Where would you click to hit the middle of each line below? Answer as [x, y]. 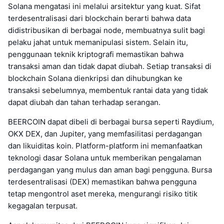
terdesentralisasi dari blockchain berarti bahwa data [99, 18]
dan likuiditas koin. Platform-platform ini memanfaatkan [105, 145]
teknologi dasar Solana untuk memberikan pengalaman [105, 157]
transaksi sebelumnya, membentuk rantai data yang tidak [108, 90]
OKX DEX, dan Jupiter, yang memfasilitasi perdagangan [105, 133]
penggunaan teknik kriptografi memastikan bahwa [96, 54]
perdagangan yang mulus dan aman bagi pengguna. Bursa [110, 169]
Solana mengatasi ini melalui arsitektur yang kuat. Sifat [104, 6]
